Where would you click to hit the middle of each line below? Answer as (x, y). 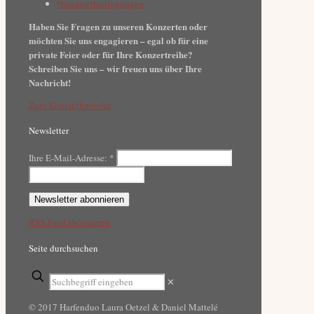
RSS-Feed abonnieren (70, 223)
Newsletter (49, 130)
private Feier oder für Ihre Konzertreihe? (111, 54)
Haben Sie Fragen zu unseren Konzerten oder (118, 26)
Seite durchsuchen (63, 248)
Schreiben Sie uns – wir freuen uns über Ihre (115, 68)
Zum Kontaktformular (70, 105)
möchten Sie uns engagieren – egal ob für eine (118, 40)
